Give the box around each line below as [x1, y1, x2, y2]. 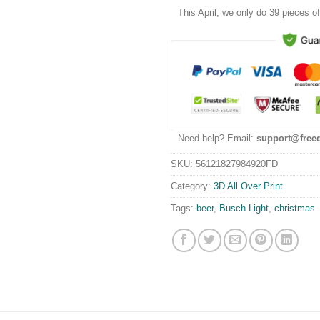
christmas [274, 203, 315, 214]
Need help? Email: [178, 133, 256, 144]
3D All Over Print [214, 181, 283, 192]
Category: [171, 181, 214, 192]
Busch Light [219, 203, 269, 214]
